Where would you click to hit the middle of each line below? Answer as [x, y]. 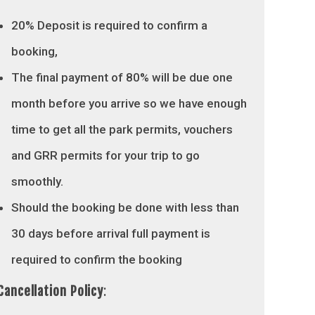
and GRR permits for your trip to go [105, 155]
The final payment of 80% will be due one [122, 77]
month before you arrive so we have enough [129, 103]
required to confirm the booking [97, 259]
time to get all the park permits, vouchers [122, 129]
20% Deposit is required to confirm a [109, 25]
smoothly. [37, 181]
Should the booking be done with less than [125, 207]
